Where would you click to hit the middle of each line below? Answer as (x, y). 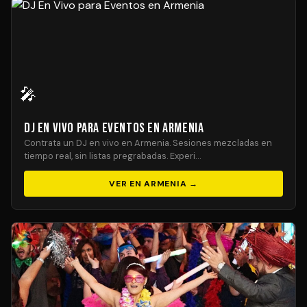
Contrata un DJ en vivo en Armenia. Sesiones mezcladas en (148, 143)
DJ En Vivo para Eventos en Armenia (114, 128)
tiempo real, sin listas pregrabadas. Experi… (112, 156)
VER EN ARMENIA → (153, 184)
